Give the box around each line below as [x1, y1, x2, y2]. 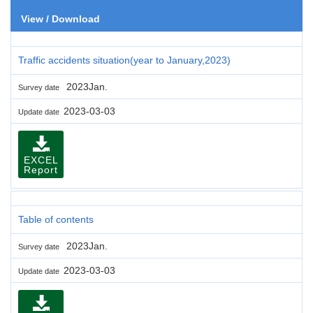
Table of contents [18, 213, 94, 225]
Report [24, 163, 58, 175]
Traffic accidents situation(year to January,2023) [18, 54, 231, 66]
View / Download [21, 13, 100, 24]
